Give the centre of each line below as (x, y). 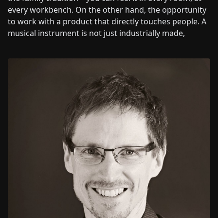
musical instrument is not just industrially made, (96, 33)
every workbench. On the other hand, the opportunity (107, 10)
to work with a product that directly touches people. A (107, 21)
